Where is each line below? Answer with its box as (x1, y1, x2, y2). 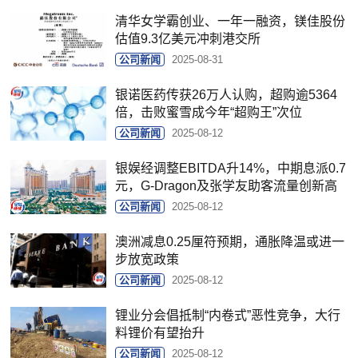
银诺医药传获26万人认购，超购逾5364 (115, 87, 338, 101)
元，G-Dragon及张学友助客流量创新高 (115, 178, 338, 193)
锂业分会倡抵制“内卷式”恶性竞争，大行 (115, 308, 341, 322)
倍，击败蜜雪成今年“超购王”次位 (115, 105, 303, 119)
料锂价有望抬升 (115, 325, 205, 340)
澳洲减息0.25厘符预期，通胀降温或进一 (115, 234, 345, 249)
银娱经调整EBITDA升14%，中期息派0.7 (115, 161, 347, 175)
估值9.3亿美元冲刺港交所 (115, 31, 261, 46)
